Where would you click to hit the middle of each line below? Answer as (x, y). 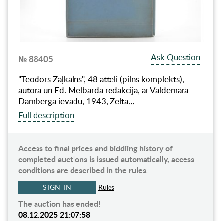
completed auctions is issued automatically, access (106, 159)
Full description (46, 115)
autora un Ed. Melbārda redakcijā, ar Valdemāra (103, 90)
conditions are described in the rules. (83, 170)
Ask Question (176, 57)
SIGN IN (57, 187)
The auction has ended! (59, 204)
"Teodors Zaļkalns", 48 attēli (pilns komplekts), (101, 79)
